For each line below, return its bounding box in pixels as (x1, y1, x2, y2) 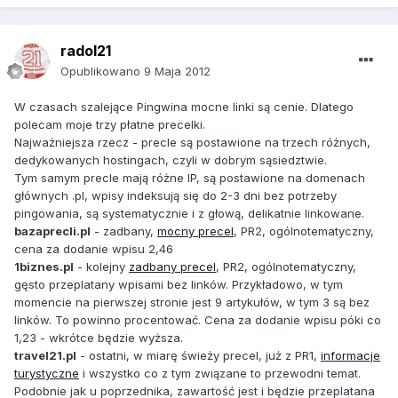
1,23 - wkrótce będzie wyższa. (14, 330, 183, 346)
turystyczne (14, 366, 79, 381)
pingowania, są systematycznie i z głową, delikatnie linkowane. (14, 206, 364, 221)
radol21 (60, 42, 111, 60)
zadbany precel (129, 259, 216, 275)
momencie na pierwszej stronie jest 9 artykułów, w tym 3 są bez (14, 295, 370, 310)
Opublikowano (60, 64, 144, 79)
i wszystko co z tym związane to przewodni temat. (79, 366, 361, 381)
